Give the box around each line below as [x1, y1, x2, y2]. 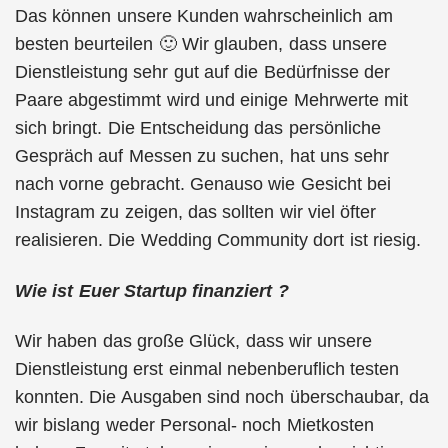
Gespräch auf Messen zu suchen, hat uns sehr [15, 146, 390, 166]
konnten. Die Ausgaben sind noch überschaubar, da [15, 387, 429, 407]
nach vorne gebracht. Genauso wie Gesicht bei [15, 174, 391, 194]
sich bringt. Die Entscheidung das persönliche [15, 118, 381, 138]
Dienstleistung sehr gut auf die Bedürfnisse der [15, 62, 390, 82]
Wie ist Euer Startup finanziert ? [15, 280, 289, 301]
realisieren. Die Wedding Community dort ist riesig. [15, 230, 421, 250]
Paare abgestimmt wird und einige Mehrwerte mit [15, 90, 408, 110]
